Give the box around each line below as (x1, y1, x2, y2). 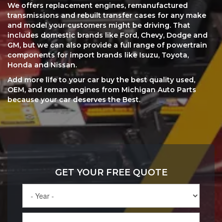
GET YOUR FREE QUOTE (55, 166, 167, 178)
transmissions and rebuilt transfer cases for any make (7, 10, 206, 20)
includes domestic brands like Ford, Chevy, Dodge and (7, 30, 208, 40)
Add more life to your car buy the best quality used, (7, 75, 195, 84)
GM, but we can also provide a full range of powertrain (7, 40, 207, 50)
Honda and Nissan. (7, 60, 77, 69)
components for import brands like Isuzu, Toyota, (7, 50, 189, 59)
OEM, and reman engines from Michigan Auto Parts (7, 85, 196, 94)
